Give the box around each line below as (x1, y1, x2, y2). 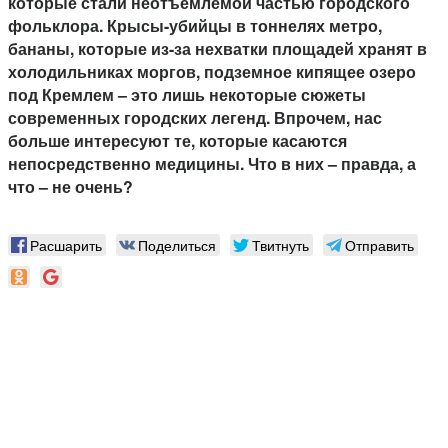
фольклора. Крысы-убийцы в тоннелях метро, (8, 14, 382, 38)
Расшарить (30, 235, 102, 256)
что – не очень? (8, 175, 133, 199)
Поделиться (138, 235, 216, 256)
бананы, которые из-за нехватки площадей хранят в (8, 37, 427, 61)
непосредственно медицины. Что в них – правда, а (8, 152, 416, 176)
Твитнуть (252, 235, 309, 256)
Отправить (345, 235, 414, 256)
